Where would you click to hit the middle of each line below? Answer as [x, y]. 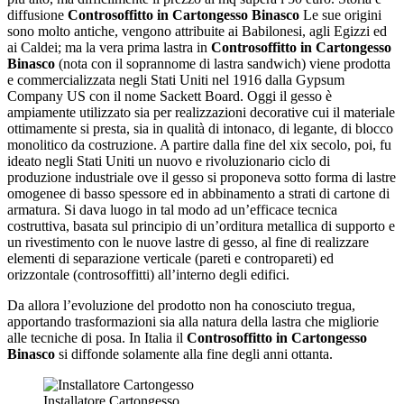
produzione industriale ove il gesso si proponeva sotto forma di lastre [202, 177]
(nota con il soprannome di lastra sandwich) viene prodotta [223, 63]
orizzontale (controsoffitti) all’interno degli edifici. [148, 274]
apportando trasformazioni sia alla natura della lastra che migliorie [193, 321]
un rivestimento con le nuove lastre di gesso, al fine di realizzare [188, 242]
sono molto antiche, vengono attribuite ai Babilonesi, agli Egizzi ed [197, 31]
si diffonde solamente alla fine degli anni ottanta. [194, 353]
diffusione [37, 14]
